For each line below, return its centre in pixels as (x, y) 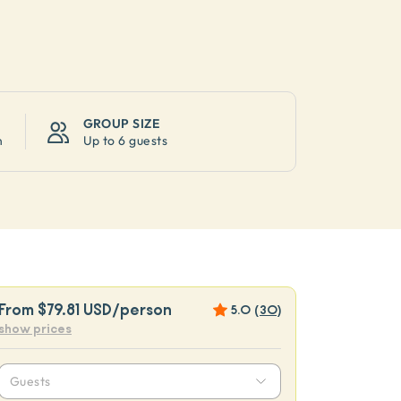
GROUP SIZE (121, 123)
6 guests (143, 140)
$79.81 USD (75, 310)
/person (142, 310)
